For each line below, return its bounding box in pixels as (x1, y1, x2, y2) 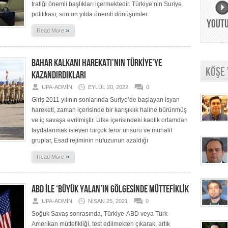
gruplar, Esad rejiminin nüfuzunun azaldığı (32, 137, 148, 144)
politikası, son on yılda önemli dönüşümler (32, 11, 148, 18)
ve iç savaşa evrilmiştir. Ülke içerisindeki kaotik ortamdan (32, 117, 188, 124)
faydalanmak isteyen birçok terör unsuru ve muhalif (32, 127, 172, 134)
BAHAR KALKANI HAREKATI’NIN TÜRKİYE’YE (32, 57, 162, 69)
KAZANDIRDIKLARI (32, 69, 86, 81)
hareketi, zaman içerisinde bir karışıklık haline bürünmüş (32, 106, 187, 113)
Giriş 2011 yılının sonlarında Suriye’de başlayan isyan (32, 96, 180, 103)
